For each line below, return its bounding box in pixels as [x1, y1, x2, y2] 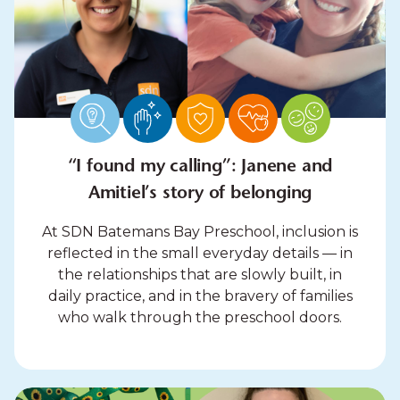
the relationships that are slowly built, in [58, 266, 342, 284]
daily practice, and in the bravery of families [47, 287, 353, 305]
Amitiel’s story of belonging [87, 185, 312, 204]
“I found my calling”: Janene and [67, 158, 333, 177]
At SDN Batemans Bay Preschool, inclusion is [42, 223, 358, 241]
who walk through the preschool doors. [58, 309, 342, 327]
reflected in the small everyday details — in [47, 245, 353, 262]
